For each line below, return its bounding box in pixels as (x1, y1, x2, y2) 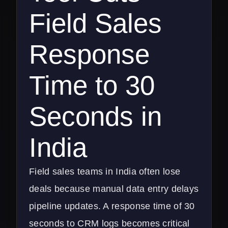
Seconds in (29, 101, 162, 132)
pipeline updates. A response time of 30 (29, 201, 195, 212)
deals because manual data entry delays (29, 184, 199, 194)
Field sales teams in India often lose (29, 166, 181, 177)
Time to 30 (29, 70, 155, 101)
